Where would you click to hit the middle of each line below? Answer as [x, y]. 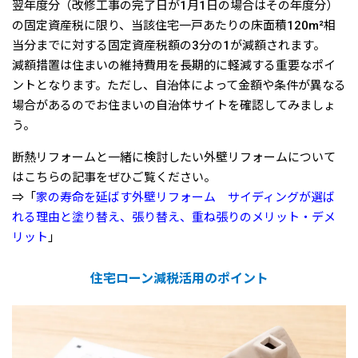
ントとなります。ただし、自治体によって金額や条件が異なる [179, 85]
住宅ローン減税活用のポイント [179, 278]
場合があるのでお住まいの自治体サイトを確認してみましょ [174, 105]
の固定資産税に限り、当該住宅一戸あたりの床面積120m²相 [174, 25]
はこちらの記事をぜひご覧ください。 [114, 177]
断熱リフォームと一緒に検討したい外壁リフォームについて [174, 157]
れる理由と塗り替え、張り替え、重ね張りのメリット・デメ [174, 217]
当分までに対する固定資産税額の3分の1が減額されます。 [169, 45]
